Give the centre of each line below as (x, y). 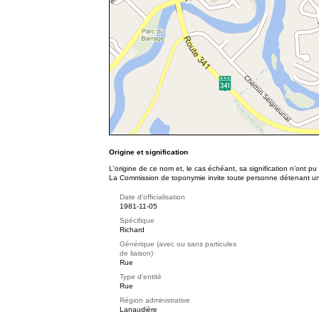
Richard (132, 230)
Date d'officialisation (152, 197)
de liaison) (136, 253)
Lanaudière (138, 309)
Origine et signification (148, 152)
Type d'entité (141, 277)
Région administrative (155, 300)
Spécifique (137, 220)
